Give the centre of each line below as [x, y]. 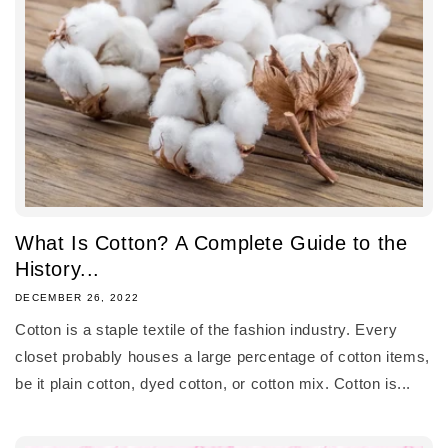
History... [57, 268]
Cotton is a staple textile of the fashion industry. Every [206, 329]
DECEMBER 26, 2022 [77, 297]
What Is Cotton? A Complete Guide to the [211, 242]
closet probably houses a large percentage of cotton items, [222, 356]
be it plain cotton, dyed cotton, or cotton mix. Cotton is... [213, 383]
